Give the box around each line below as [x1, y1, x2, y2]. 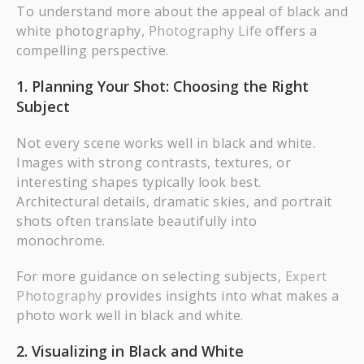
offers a [262, 22, 317, 40]
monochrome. [16, 232, 106, 249]
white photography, [16, 22, 149, 40]
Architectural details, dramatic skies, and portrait [16, 193, 332, 210]
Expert [284, 267, 327, 285]
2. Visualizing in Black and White [16, 341, 244, 361]
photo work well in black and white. [16, 306, 244, 324]
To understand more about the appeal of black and [16, 2, 348, 20]
